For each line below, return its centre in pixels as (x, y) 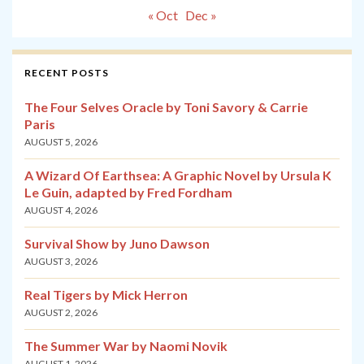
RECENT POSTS (67, 73)
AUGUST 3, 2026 (61, 262)
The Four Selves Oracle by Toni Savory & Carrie (166, 107)
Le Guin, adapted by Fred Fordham (128, 193)
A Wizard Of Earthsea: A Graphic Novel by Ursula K (178, 175)
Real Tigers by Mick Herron (106, 295)
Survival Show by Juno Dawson (117, 244)
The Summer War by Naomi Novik (126, 346)
